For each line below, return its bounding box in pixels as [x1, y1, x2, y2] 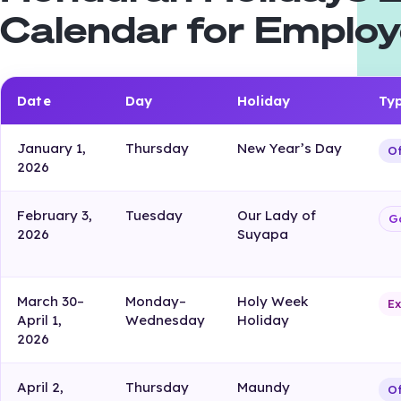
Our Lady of [237, 207, 317, 225]
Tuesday [125, 207, 183, 225]
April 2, [17, 379, 64, 397]
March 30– [17, 293, 85, 311]
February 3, [17, 207, 93, 225]
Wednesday [125, 311, 206, 329]
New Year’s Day [237, 140, 343, 158]
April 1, [17, 311, 63, 329]
